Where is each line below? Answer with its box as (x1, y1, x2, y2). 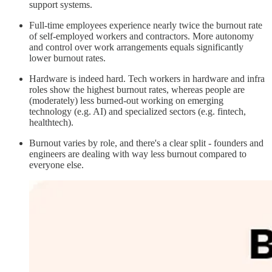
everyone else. (29, 159, 84, 170)
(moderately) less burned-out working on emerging (29, 95, 223, 106)
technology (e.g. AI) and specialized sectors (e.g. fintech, (29, 106, 246, 117)
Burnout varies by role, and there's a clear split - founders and (29, 137, 263, 148)
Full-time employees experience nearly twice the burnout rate (29, 19, 262, 30)
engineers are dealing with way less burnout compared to (29, 148, 246, 159)
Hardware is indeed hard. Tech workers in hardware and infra (29, 73, 265, 84)
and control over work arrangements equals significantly (29, 41, 243, 52)
